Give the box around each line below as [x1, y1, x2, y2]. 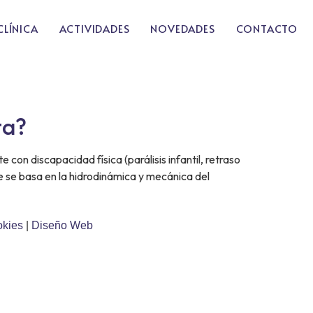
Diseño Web [31, 219, 93, 232]
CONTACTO [235, 20, 298, 36]
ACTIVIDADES [59, 20, 130, 36]
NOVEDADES [150, 20, 215, 36]
